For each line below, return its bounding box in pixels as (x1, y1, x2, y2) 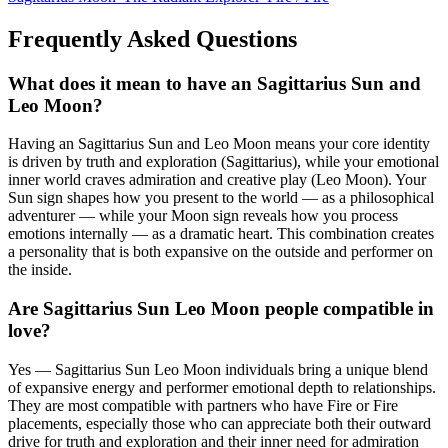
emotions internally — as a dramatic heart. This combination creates (8, 225, 434, 243)
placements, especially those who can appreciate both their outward (8, 414, 431, 432)
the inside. (8, 261, 72, 279)
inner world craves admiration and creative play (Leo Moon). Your (8, 171, 426, 189)
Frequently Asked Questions (8, 25, 297, 52)
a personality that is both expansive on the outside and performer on (8, 243, 433, 261)
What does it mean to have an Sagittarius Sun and (8, 72, 421, 94)
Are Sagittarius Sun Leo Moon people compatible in (8, 298, 434, 319)
